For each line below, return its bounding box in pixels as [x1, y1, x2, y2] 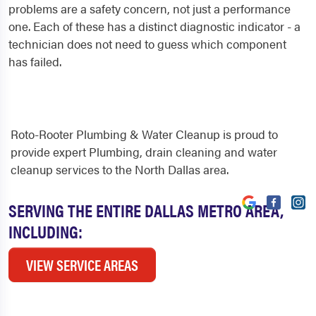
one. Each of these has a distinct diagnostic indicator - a [8, 18, 300, 35]
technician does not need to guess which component [8, 35, 286, 53]
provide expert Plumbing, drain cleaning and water [11, 143, 277, 161]
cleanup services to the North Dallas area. [11, 161, 229, 178]
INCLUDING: [8, 219, 83, 244]
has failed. [8, 53, 61, 71]
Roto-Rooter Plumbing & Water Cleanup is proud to [11, 126, 278, 143]
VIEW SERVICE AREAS [26, 254, 138, 276]
